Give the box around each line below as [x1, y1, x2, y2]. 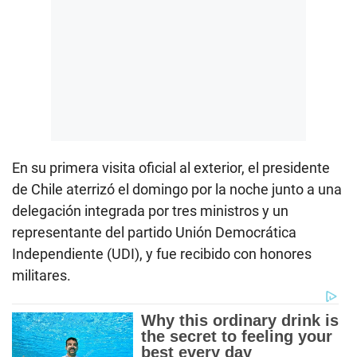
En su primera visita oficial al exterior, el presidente [12, 159, 330, 176]
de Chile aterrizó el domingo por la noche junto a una [12, 180, 342, 198]
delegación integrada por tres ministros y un [12, 202, 288, 219]
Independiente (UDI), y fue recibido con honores [12, 245, 312, 262]
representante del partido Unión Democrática [12, 223, 296, 241]
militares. [12, 266, 71, 284]
